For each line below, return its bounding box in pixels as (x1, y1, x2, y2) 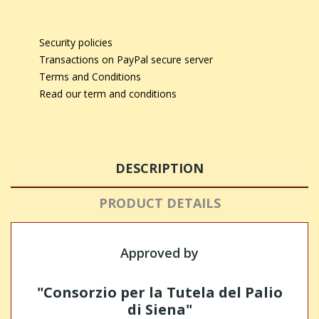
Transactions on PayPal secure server (39, 53, 213, 66)
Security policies (39, 36, 113, 49)
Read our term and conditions (39, 87, 177, 100)
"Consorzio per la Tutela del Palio (36, 283, 283, 302)
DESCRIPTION (115, 159, 204, 177)
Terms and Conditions (39, 70, 141, 83)
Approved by (120, 244, 199, 261)
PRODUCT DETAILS (98, 194, 221, 211)
